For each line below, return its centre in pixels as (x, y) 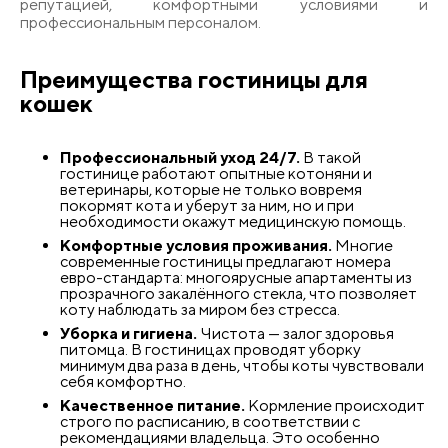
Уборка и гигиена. (128, 333)
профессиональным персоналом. (140, 22)
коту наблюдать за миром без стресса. (200, 309)
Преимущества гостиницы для (194, 78)
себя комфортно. (123, 381)
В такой (330, 157)
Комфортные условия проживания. (196, 245)
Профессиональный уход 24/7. (180, 157)
